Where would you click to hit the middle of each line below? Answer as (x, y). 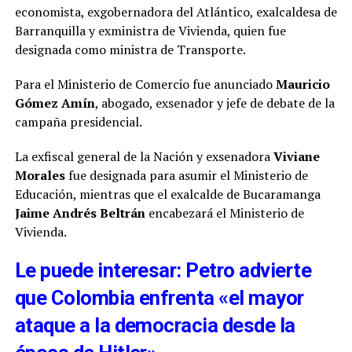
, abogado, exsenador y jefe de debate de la (214, 103)
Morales (40, 175)
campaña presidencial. (78, 121)
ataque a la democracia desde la (155, 325)
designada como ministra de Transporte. (130, 49)
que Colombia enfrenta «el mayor (159, 297)
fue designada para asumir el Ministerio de (186, 175)
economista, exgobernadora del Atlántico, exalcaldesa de (176, 11)
